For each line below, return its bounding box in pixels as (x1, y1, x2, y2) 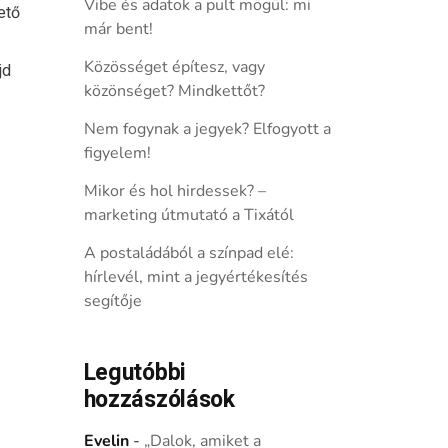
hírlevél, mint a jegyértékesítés (83, 266, 308, 288)
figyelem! (83, 142, 151, 164)
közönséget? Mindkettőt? (83, 80, 265, 102)
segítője (83, 290, 142, 312)
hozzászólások (83, 383, 235, 417)
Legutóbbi (83, 356, 186, 390)
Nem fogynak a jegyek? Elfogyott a (83, 118, 331, 140)
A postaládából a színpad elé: (83, 242, 294, 264)
